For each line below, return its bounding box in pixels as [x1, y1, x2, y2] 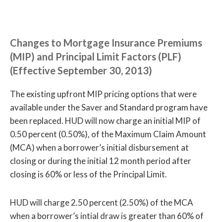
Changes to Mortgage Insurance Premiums [10, 37, 202, 49]
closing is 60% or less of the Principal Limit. [10, 168, 167, 179]
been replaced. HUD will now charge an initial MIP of [10, 115, 201, 126]
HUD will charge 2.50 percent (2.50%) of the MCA [10, 197, 193, 208]
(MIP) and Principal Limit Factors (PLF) [10, 51, 181, 63]
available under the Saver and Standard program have [10, 102, 208, 112]
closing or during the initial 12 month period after [10, 155, 191, 166]
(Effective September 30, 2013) [10, 64, 152, 77]
